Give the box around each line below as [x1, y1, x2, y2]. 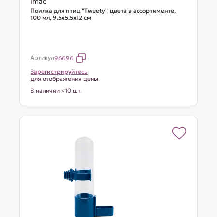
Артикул [31, 54, 55, 61]
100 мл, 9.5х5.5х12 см [31, 14, 92, 21]
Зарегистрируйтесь [31, 68, 88, 75]
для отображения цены [31, 75, 99, 82]
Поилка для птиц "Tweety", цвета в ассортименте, [31, 7, 176, 14]
